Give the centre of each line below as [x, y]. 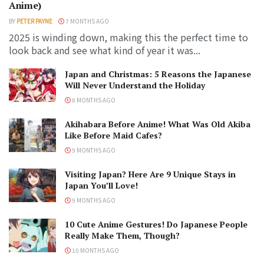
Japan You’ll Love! [101, 185]
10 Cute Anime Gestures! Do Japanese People [156, 224]
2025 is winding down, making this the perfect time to [128, 37]
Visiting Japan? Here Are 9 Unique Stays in [150, 174]
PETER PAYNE [34, 21]
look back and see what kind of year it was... [105, 50]
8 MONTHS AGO [93, 100]
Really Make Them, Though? [122, 235]
